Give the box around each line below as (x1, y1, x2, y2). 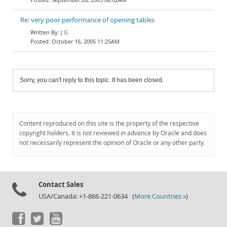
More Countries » (134, 192, 186, 201)
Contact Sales (39, 180, 83, 189)
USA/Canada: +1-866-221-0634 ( (39, 192, 134, 201)
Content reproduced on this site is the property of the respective (19, 119, 199, 128)
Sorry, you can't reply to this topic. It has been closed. (20, 77, 164, 84)
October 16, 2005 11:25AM (52, 37, 120, 45)
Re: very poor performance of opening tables (20, 16, 155, 24)
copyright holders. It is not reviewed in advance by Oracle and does (19, 129, 207, 137)
